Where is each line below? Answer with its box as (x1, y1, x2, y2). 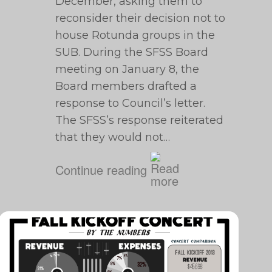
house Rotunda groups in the (55, 29, 216, 42)
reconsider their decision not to (55, 12, 226, 25)
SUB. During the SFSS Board (55, 46, 209, 59)
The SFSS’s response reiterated (55, 114, 224, 127)
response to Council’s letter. (55, 97, 206, 110)
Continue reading (55, 160, 148, 178)
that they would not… (55, 131, 171, 144)
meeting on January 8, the (55, 63, 200, 76)
